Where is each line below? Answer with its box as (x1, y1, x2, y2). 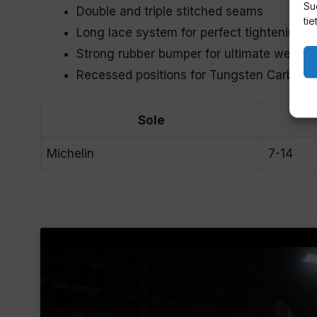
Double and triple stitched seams (76, 4, 263, 18)
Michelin (47, 146, 94, 161)
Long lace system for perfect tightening (76, 25, 303, 40)
